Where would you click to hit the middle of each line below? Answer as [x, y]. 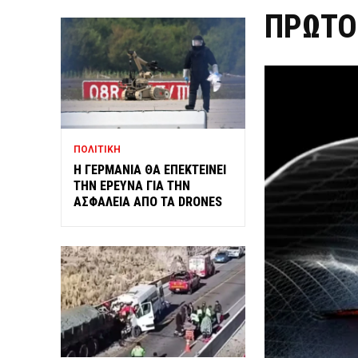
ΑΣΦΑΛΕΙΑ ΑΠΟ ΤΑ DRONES [148, 201]
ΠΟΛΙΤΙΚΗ [97, 149]
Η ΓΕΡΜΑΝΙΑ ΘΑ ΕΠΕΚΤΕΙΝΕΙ [150, 169]
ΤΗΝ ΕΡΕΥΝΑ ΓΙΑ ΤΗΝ [132, 185]
